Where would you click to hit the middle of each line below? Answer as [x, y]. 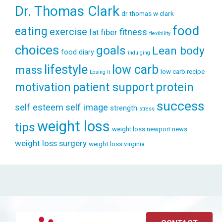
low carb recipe [183, 71]
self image [87, 107]
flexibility [160, 33]
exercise [68, 31]
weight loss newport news [150, 129]
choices [37, 50]
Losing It [100, 72]
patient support [113, 87]
